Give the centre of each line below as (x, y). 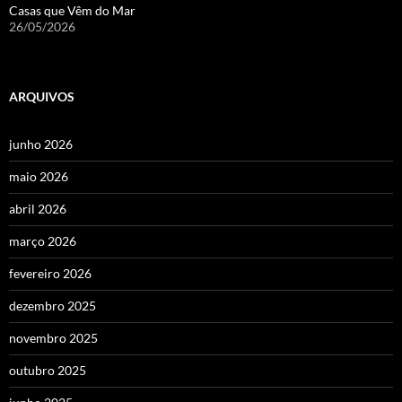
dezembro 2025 (52, 305)
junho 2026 (41, 144)
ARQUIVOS (42, 96)
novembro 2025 (53, 337)
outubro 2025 (48, 370)
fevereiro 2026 (50, 273)
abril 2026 (38, 208)
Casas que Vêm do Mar (72, 10)
